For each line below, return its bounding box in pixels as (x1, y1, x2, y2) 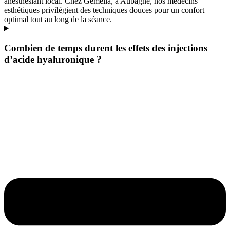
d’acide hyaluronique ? (4, 54, 102, 65)
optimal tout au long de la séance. (4, 14, 112, 24)
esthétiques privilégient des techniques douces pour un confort (4, 5, 204, 14)
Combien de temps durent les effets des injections (4, 43, 207, 54)
